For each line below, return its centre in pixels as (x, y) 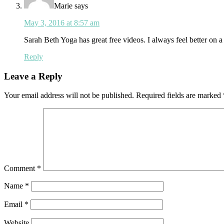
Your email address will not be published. (69, 95)
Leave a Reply (33, 76)
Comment (20, 168)
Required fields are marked (179, 95)
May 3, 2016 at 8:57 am (62, 22)
